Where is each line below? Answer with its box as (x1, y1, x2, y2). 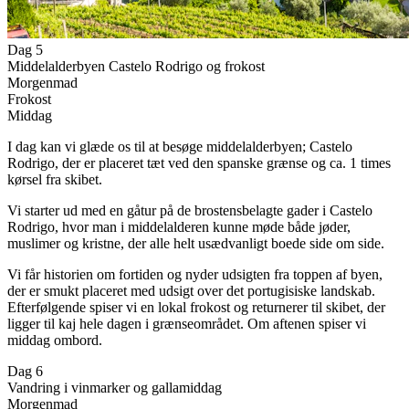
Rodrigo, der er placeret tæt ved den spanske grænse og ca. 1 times (7, 154, 391, 171)
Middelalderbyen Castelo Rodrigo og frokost (7, 58, 265, 74)
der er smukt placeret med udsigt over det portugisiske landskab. (7, 282, 375, 299)
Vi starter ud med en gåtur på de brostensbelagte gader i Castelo (7, 202, 372, 218)
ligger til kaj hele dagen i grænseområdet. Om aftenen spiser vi (7, 315, 366, 331)
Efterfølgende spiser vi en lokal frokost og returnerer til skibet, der (7, 299, 385, 315)
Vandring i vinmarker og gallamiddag (7, 379, 222, 395)
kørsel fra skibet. (7, 171, 102, 187)
